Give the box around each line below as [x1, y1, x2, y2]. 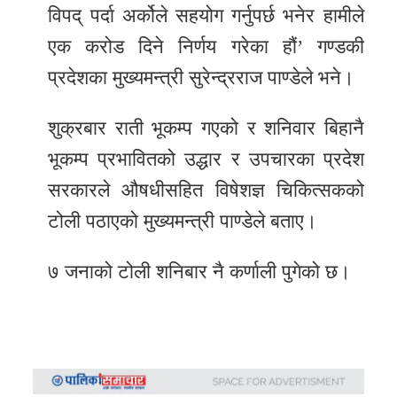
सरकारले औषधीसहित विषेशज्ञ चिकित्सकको [48, 179, 364, 202]
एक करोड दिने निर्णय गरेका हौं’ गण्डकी [48, 35, 364, 58]
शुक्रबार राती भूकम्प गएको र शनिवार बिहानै [48, 117, 364, 140]
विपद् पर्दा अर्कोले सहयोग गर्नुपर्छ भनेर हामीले [48, 4, 364, 27]
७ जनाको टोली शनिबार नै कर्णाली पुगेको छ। [48, 261, 352, 284]
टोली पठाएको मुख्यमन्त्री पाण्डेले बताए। [48, 210, 318, 233]
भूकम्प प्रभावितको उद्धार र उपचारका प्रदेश [48, 148, 364, 171]
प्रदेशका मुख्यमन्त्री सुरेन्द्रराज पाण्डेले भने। [48, 66, 355, 90]
